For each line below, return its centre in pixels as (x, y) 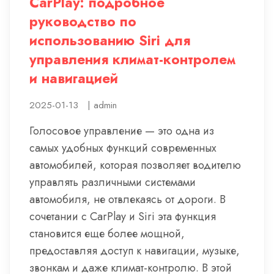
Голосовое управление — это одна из (122, 131)
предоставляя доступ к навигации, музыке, (135, 251)
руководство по (83, 21)
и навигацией (74, 78)
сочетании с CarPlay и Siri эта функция (123, 217)
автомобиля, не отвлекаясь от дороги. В (128, 199)
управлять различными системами (113, 182)
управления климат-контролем (132, 59)
